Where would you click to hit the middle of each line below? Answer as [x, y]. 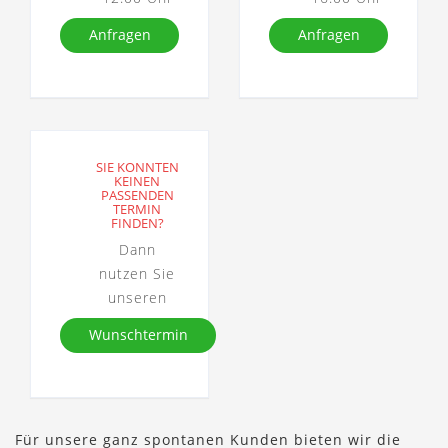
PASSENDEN [137, 195]
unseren [137, 298]
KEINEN [137, 181]
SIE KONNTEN [137, 167]
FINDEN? [137, 223]
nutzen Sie [137, 274]
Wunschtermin [138, 335]
